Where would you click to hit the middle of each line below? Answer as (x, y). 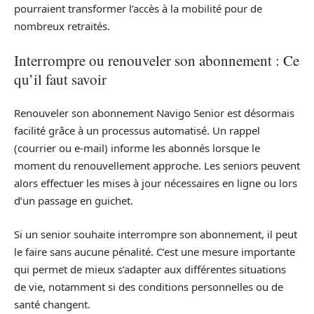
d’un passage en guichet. (74, 201)
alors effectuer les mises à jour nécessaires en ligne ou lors (156, 183)
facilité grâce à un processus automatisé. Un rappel (137, 131)
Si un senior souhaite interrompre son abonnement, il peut (156, 234)
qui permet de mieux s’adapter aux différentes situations (150, 269)
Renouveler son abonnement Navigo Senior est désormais (154, 113)
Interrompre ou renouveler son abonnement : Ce (157, 60)
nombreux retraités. (62, 26)
